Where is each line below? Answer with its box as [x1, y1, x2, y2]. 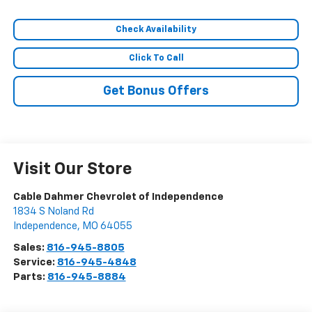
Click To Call [128, 54, 184, 63]
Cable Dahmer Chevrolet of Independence [13, 192, 224, 203]
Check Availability [116, 25, 196, 35]
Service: [13, 257, 57, 268]
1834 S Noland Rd [13, 206, 94, 217]
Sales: [13, 242, 47, 253]
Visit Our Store [13, 161, 132, 178]
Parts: [13, 272, 47, 283]
